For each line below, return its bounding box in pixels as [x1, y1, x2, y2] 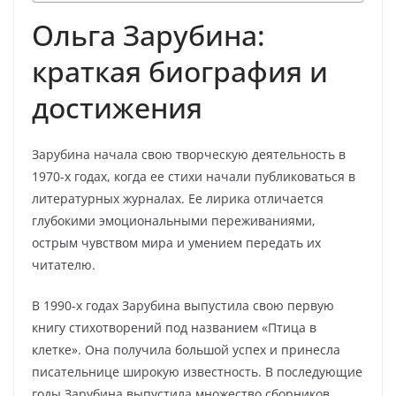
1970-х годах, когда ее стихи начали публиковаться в [32, 168, 355, 185]
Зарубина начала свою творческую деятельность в [32, 146, 346, 163]
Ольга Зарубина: [32, 16, 265, 54]
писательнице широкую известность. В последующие [32, 363, 362, 380]
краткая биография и [32, 52, 328, 90]
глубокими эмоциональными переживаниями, [32, 212, 316, 229]
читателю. [32, 256, 95, 273]
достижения [32, 88, 202, 126]
